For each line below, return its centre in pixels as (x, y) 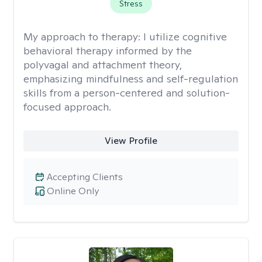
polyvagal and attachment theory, (103, 65)
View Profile (131, 141)
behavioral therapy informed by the (108, 51)
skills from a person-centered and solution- (127, 93)
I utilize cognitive (185, 37)
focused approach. (67, 107)
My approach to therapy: (83, 37)
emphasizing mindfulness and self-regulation (131, 79)
